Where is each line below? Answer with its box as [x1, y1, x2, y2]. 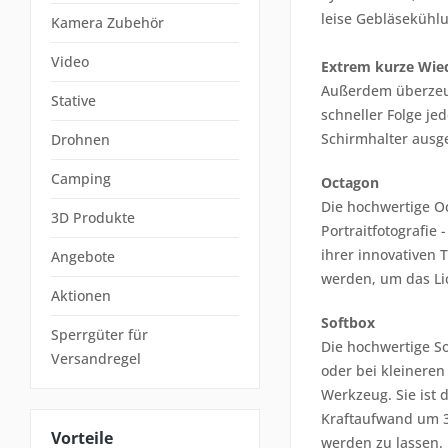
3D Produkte [51, 208, 135, 227]
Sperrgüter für [51, 325, 148, 344]
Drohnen [51, 130, 110, 149]
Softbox [321, 313, 375, 332]
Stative [51, 91, 96, 110]
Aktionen [51, 286, 111, 305]
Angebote [51, 247, 115, 266]
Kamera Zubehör [51, 13, 164, 32]
